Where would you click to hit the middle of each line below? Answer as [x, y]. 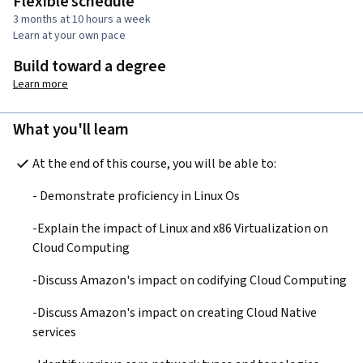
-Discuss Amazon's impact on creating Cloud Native [175, 312]
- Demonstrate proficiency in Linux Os [136, 196]
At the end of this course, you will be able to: [154, 163]
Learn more [41, 84]
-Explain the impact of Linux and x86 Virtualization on [180, 228]
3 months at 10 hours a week [82, 19]
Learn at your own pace [69, 35]
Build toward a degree [90, 66]
